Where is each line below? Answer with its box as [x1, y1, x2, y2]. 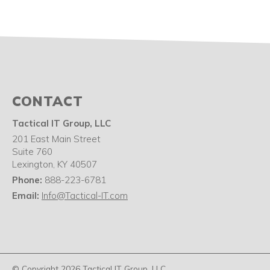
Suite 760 [12, 146, 52, 157]
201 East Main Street [12, 133, 101, 145]
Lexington [12, 159, 53, 170]
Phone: [12, 174, 45, 186]
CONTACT [12, 92, 83, 110]
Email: [12, 190, 42, 201]
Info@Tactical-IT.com [42, 190, 128, 201]
